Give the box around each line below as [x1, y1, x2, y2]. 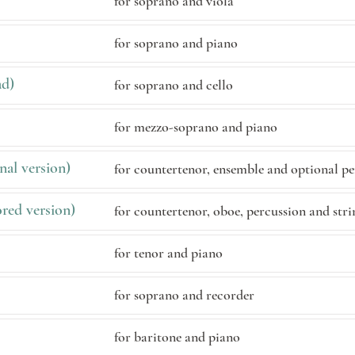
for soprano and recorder [114, 286, 254, 303]
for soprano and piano [114, 34, 238, 52]
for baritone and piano [114, 328, 240, 345]
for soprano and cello [114, 76, 233, 94]
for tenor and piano [114, 244, 223, 261]
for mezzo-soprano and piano [114, 118, 277, 136]
